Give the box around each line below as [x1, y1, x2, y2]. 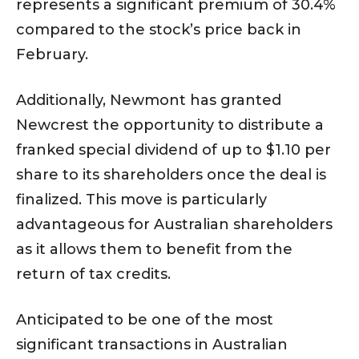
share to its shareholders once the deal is [16, 166, 326, 184]
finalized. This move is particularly [16, 191, 267, 209]
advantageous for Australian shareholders [16, 216, 333, 234]
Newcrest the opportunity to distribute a [16, 116, 324, 135]
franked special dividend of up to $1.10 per [16, 141, 331, 159]
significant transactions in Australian [16, 336, 288, 354]
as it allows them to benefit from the [16, 240, 292, 259]
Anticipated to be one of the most [16, 311, 273, 329]
